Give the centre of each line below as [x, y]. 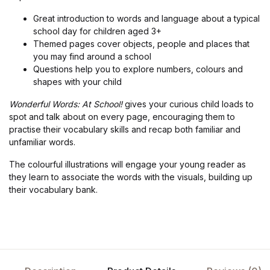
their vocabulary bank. [53, 190]
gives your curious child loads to [189, 104]
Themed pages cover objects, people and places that [141, 44]
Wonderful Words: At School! [67, 104]
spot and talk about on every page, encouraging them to [122, 117]
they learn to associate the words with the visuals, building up [131, 177]
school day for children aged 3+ [97, 31]
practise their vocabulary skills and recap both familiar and [125, 130]
